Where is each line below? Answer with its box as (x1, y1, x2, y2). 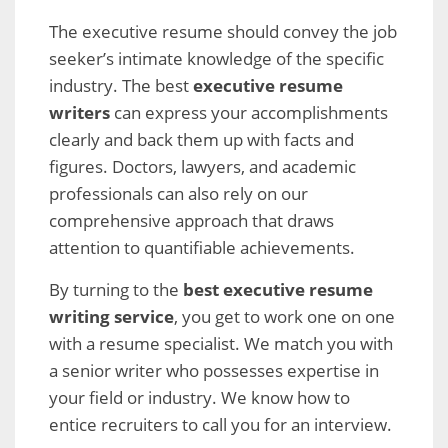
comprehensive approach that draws (49, 209, 334, 232)
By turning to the (49, 278, 183, 301)
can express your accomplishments (110, 101, 388, 124)
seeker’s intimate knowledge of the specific (49, 47, 384, 70)
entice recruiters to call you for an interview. (49, 413, 392, 436)
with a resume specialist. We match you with (49, 332, 393, 355)
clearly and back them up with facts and (49, 128, 354, 151)
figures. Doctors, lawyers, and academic (49, 155, 356, 178)
